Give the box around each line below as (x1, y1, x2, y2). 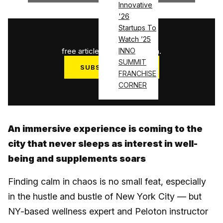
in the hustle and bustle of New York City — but (8, 191, 202, 202)
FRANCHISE (118, 69, 156, 78)
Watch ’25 (118, 35, 151, 44)
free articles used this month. (62, 46, 161, 56)
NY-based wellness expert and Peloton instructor (8, 206, 208, 217)
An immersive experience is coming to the (8, 123, 203, 134)
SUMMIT (118, 58, 146, 67)
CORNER (118, 81, 147, 90)
